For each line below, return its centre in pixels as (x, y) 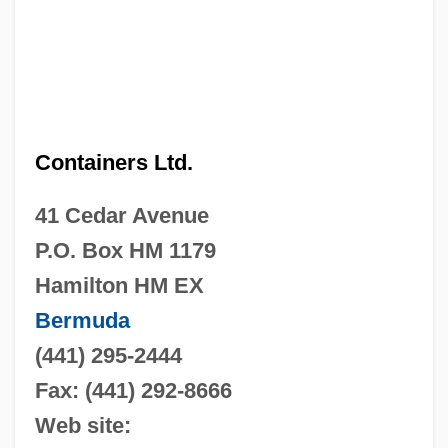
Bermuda (82, 320)
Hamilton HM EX (119, 285)
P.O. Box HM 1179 (125, 250)
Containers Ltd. (113, 162)
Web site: (82, 425)
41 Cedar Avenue (121, 215)
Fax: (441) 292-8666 (133, 390)
